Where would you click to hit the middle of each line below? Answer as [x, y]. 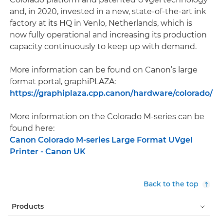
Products [28, 206]
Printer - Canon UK [48, 152]
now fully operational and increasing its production [108, 35]
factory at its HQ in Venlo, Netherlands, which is [101, 23]
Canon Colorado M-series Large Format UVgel [101, 140]
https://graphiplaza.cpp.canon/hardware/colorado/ [111, 93]
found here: [32, 128]
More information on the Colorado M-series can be [107, 117]
